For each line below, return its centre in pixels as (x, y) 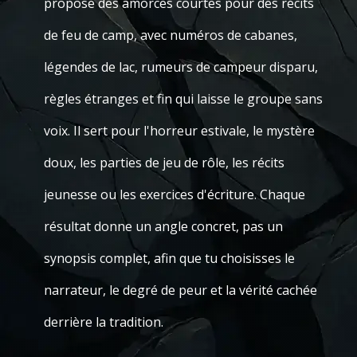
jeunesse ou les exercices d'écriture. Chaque (175, 194)
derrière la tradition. (104, 322)
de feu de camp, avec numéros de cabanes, (171, 35)
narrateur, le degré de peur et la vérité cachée (180, 290)
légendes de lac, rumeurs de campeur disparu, (181, 67)
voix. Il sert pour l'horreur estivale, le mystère (179, 131)
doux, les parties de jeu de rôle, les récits (164, 163)
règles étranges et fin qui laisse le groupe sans (183, 99)
